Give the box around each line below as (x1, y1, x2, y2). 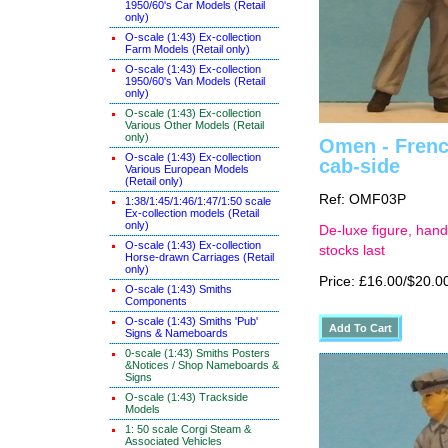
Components (125, 295, 187, 307)
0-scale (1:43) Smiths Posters (125, 347, 270, 359)
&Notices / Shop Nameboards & (125, 359, 279, 371)
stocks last (319, 243, 385, 258)
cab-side (319, 155, 400, 177)
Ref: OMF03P (319, 192, 406, 207)
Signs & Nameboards (125, 327, 228, 339)
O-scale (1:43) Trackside (125, 391, 248, 403)
